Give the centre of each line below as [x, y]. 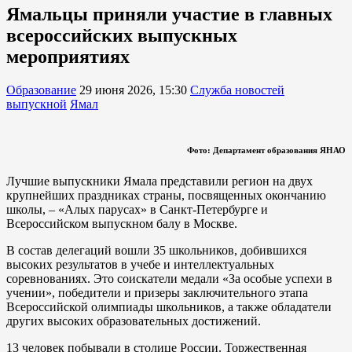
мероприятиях [68, 56]
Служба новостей [237, 90]
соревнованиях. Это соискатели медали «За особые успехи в [169, 278]
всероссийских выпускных [122, 35]
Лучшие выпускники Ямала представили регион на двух [159, 181]
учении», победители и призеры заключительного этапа [157, 292]
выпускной [37, 104]
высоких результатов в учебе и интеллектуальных [140, 264]
